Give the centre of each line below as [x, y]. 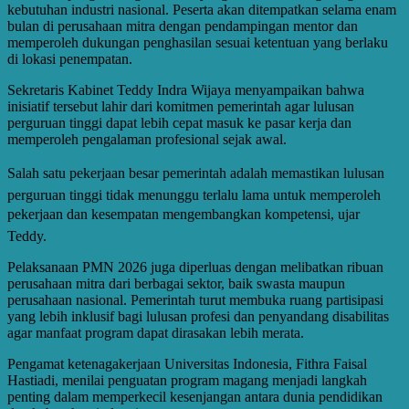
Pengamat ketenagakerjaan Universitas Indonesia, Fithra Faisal [187, 363]
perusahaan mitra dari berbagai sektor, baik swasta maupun [176, 283]
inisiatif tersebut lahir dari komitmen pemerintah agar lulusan [181, 106]
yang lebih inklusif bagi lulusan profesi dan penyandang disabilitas [198, 316]
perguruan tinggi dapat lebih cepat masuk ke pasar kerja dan [179, 122]
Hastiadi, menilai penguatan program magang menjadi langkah [187, 380]
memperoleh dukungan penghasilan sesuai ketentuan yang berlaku [198, 42]
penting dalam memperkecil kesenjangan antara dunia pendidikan [195, 396]
